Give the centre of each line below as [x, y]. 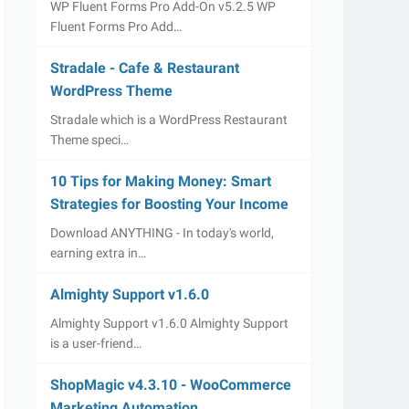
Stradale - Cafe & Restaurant [145, 68]
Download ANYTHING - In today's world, [162, 233]
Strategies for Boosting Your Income [169, 204]
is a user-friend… [96, 343]
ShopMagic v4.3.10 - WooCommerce [171, 385]
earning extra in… [98, 253]
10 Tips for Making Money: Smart [161, 181]
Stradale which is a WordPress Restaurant [169, 120]
